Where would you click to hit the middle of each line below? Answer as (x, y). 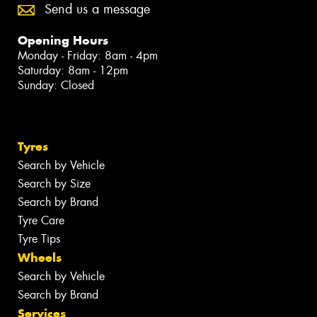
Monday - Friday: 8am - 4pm (88, 56)
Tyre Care (41, 221)
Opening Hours (63, 41)
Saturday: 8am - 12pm (73, 71)
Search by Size (54, 184)
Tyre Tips (39, 239)
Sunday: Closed (56, 86)
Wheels (40, 258)
